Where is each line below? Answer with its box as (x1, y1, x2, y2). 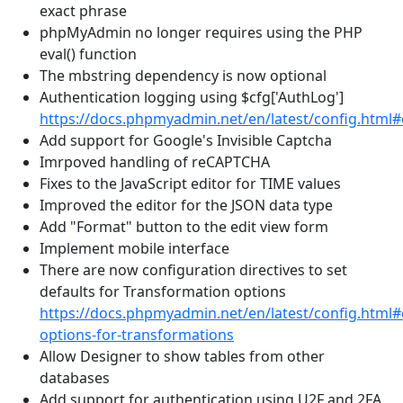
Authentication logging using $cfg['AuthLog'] (40, 87, 344, 107)
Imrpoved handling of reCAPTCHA (40, 152, 270, 172)
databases (40, 368, 110, 388)
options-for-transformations (40, 325, 234, 345)
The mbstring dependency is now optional (40, 66, 327, 85)
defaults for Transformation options (40, 282, 286, 301)
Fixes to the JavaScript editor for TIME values (40, 174, 341, 193)
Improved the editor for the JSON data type (40, 195, 333, 215)
